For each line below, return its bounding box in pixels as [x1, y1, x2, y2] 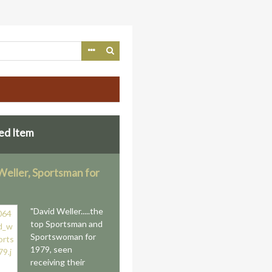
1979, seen [30, 244, 73, 254]
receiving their [30, 257, 86, 267]
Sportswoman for [30, 231, 97, 242]
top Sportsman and [30, 219, 103, 229]
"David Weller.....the [30, 206, 104, 216]
